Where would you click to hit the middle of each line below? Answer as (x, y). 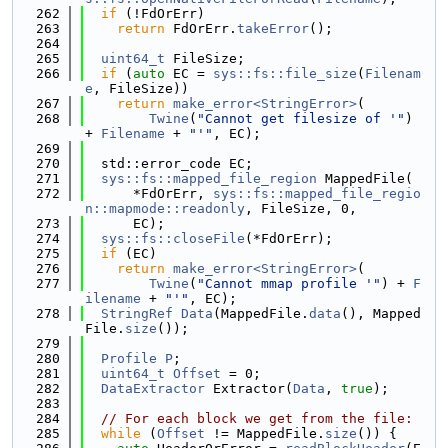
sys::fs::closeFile (173, 238)
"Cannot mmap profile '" (289, 283)
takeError (273, 28)
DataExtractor (153, 388)
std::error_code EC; (169, 163)
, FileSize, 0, (301, 208)
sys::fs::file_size (285, 73)
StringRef (137, 313)
